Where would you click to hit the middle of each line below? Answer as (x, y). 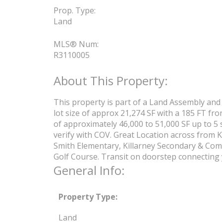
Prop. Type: (74, 10)
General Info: (89, 170)
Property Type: (88, 196)
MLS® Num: (76, 44)
